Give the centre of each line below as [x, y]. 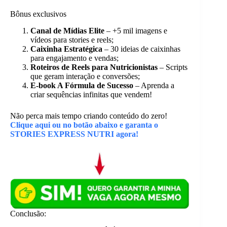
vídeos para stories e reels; [72, 40]
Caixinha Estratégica [66, 49]
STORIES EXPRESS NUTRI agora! [74, 134]
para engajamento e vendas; [74, 58]
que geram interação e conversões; [85, 76]
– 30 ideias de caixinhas [141, 49]
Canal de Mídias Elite [67, 30]
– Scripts [173, 67]
